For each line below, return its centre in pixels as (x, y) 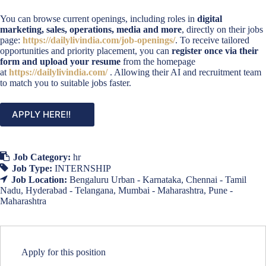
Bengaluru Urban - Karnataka (125, 179)
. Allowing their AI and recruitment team (184, 72)
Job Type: (33, 168)
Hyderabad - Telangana (69, 190)
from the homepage (158, 61)
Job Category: (43, 157)
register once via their (215, 50)
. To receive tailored (212, 40)
